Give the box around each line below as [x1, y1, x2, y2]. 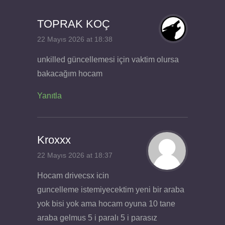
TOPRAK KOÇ [37, 17, 110, 30]
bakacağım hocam [37, 69, 102, 78]
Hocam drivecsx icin [37, 171, 109, 180]
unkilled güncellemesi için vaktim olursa [37, 55, 179, 64]
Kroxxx [37, 134, 71, 147]
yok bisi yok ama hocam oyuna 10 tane [37, 199, 175, 208]
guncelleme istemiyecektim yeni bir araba [37, 185, 184, 194]
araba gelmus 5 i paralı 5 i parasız [37, 213, 157, 222]
